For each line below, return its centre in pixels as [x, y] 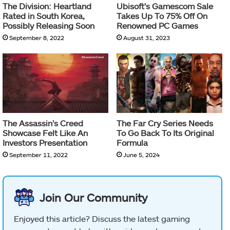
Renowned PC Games [157, 25]
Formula [132, 143]
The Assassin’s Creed [43, 123]
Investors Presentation [45, 143]
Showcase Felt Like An [45, 133]
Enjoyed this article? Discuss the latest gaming [102, 219]
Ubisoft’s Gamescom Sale [165, 6]
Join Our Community [93, 197]
